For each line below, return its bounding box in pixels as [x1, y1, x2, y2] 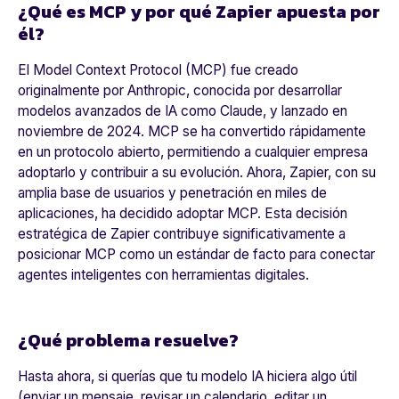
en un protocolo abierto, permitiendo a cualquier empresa [18, 143, 368, 161]
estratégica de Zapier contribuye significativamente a [18, 225, 346, 243]
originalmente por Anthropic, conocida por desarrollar [18, 82, 342, 100]
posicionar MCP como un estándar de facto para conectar [18, 246, 375, 264]
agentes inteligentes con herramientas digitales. [18, 266, 309, 284]
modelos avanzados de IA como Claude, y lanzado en [18, 102, 347, 120]
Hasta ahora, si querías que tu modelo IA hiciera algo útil [18, 368, 357, 386]
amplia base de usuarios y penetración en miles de [18, 184, 327, 202]
